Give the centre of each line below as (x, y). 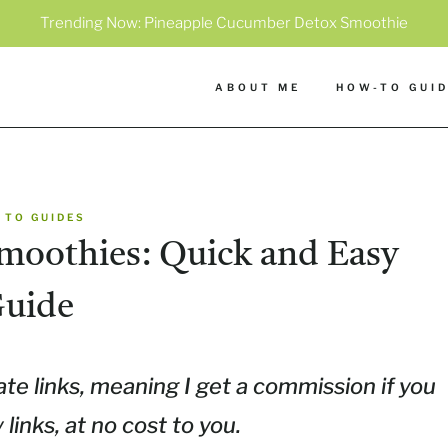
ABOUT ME (257, 87)
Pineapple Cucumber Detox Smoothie (276, 23)
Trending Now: (92, 23)
